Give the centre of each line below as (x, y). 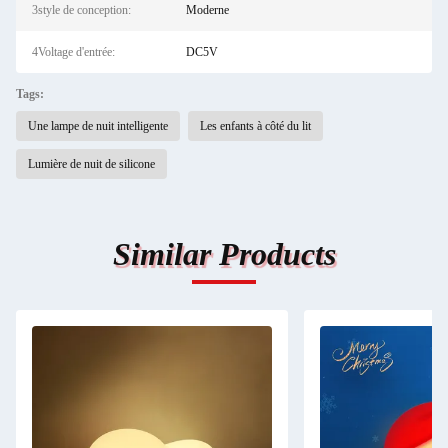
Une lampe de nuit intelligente (98, 126)
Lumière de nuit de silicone (91, 164)
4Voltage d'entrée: (73, 52)
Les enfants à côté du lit (255, 126)
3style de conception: (81, 10)
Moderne (207, 10)
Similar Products (224, 254)
